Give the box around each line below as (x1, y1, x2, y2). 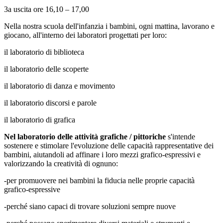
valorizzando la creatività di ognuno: (4, 159, 118, 168)
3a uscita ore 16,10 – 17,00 (4, 4, 89, 13)
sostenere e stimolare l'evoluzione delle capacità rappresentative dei (4, 141, 214, 150)
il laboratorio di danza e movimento (4, 81, 115, 90)
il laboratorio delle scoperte (4, 64, 89, 73)
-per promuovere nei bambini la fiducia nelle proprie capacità (4, 176, 195, 185)
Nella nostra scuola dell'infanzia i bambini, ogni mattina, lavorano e (4, 21, 215, 30)
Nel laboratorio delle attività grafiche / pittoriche (4, 132, 166, 141)
